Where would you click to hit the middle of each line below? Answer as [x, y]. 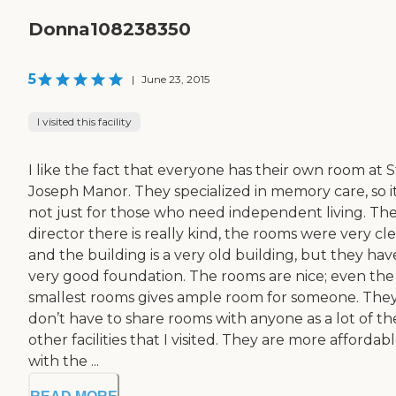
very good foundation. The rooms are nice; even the [211, 277]
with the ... [64, 362]
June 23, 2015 [175, 80]
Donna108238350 [110, 30]
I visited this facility [84, 122]
